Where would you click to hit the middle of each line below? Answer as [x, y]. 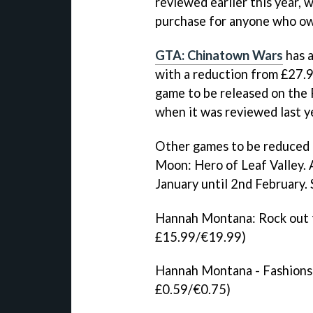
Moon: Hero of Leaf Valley [229, 165]
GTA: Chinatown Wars [219, 55]
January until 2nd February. [233, 183]
